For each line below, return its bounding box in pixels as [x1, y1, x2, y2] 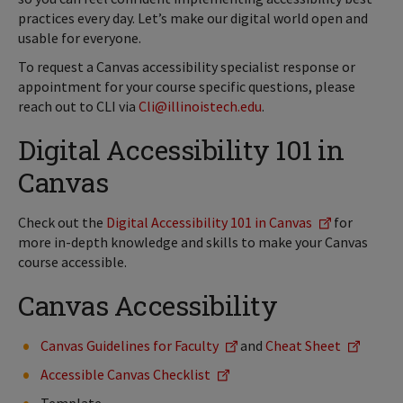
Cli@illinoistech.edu [139, 97, 262, 115]
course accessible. [18, 253, 127, 271]
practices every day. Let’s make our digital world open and [18, 9, 368, 27]
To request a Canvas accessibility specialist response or [18, 58, 355, 76]
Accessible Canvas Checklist [40, 365, 210, 383]
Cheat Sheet [265, 336, 341, 354]
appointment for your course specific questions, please [18, 77, 355, 95]
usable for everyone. [18, 29, 141, 47]
